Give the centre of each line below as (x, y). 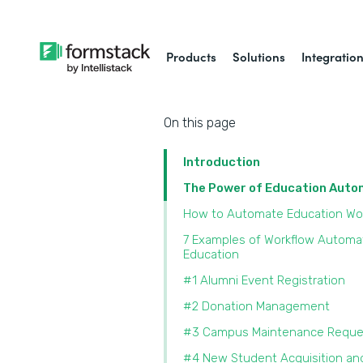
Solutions (259, 56)
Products (192, 56)
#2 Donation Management (258, 306)
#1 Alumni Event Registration (264, 280)
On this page (200, 123)
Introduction (222, 162)
